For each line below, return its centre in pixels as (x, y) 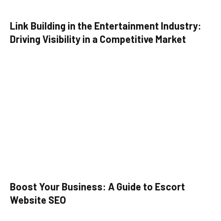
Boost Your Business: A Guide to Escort (97, 186)
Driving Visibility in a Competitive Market (98, 39)
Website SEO (38, 200)
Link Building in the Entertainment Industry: (106, 26)
